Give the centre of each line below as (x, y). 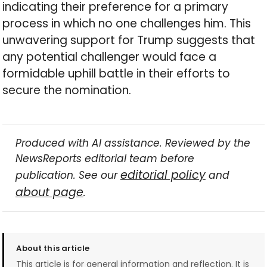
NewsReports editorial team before (105, 158)
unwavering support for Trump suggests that (129, 41)
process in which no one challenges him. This (127, 24)
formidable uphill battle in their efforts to (117, 74)
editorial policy (163, 175)
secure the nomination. (67, 91)
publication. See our (68, 175)
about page (49, 192)
